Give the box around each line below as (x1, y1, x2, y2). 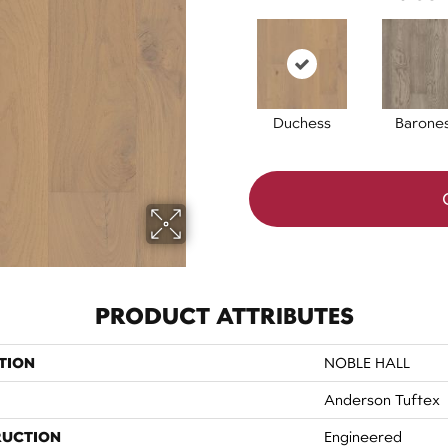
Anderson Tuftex (324, 391, 440, 408)
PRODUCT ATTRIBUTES (94, 301, 354, 330)
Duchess (272, 114, 331, 131)
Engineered (324, 428, 402, 445)
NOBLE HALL (324, 354, 410, 371)
